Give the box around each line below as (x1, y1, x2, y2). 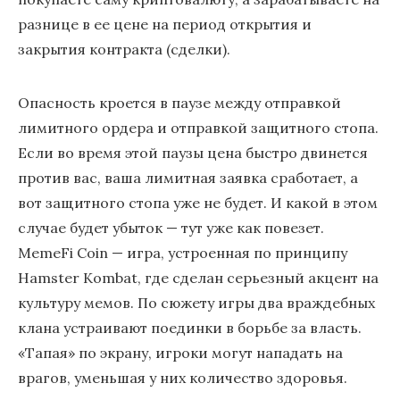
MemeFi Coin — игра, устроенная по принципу (18, 244, 347, 262)
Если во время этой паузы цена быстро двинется (18, 144, 368, 162)
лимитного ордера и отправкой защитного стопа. (18, 119, 379, 137)
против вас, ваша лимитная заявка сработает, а (18, 169, 358, 187)
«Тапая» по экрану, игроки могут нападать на (18, 344, 343, 362)
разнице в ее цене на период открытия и (18, 15, 312, 33)
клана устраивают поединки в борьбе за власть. (18, 319, 362, 337)
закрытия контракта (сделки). (18, 40, 230, 58)
